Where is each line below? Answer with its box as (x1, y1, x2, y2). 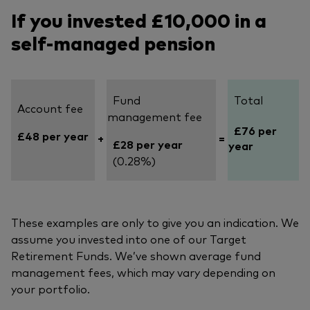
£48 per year (12, 128, 89, 144)
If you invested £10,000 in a (11, 6, 266, 33)
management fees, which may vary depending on (11, 264, 275, 280)
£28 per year (107, 136, 183, 152)
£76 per (228, 122, 277, 138)
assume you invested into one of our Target (11, 231, 246, 247)
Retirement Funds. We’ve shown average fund (11, 248, 261, 264)
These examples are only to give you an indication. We (11, 215, 299, 230)
